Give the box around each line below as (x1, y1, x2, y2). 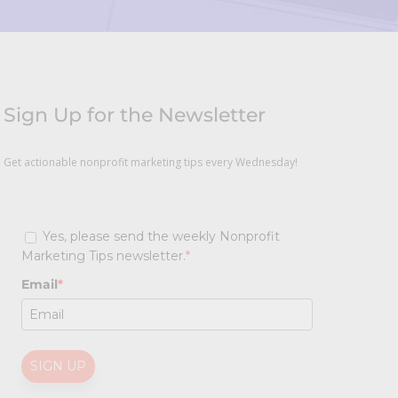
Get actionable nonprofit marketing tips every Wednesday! (3, 155, 298, 171)
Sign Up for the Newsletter (3, 103, 266, 128)
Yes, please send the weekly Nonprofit (42, 228, 280, 245)
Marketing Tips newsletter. (20, 248, 186, 265)
